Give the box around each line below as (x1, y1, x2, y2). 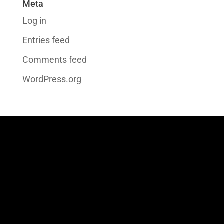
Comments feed (22, 54, 87, 65)
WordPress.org (22, 73, 81, 84)
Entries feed (22, 34, 70, 45)
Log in (22, 15, 46, 26)
